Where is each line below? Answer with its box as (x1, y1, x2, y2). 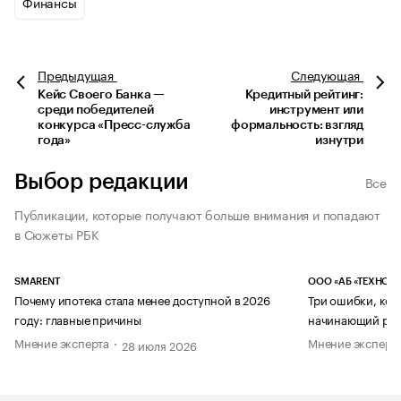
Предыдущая (38, 64, 117, 84)
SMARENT (14, 276, 60, 286)
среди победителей (38, 103, 154, 116)
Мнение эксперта (14, 332, 109, 351)
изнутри (315, 133, 363, 147)
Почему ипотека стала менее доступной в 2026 (14, 289, 270, 308)
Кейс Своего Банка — (38, 88, 166, 101)
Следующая (291, 64, 363, 84)
